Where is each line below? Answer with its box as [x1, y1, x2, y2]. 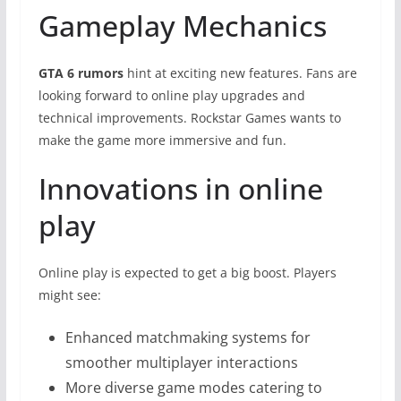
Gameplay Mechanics [38, 5, 327, 45]
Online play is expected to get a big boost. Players [38, 263, 337, 281]
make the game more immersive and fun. [38, 131, 286, 149]
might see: [38, 286, 101, 303]
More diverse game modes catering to [64, 377, 322, 397]
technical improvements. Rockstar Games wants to [38, 108, 341, 126]
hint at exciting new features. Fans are [123, 64, 357, 81]
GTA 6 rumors [38, 64, 124, 81]
